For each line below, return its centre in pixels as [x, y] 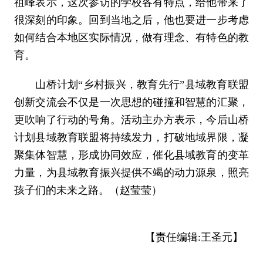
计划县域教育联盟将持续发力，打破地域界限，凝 [131, 137]
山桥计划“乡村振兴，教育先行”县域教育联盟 [131, 84]
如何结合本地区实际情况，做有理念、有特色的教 [131, 37]
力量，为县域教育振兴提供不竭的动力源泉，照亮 [131, 172]
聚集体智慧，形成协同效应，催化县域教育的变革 [131, 155]
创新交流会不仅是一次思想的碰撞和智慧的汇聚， [131, 102]
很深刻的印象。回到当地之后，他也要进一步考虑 [131, 20]
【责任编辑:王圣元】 [194, 237]
